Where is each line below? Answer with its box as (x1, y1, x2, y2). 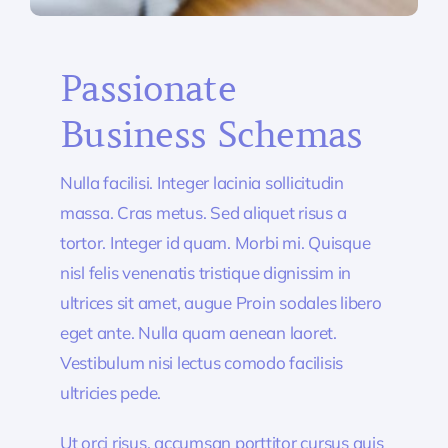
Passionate (59, 66, 236, 111)
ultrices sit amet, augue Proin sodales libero (59, 291, 382, 313)
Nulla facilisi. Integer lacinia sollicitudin (59, 171, 344, 193)
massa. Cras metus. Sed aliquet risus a (59, 201, 347, 223)
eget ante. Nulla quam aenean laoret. (59, 321, 337, 343)
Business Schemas (59, 112, 363, 157)
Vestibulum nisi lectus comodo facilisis (59, 351, 344, 373)
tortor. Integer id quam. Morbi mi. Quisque (59, 231, 371, 253)
